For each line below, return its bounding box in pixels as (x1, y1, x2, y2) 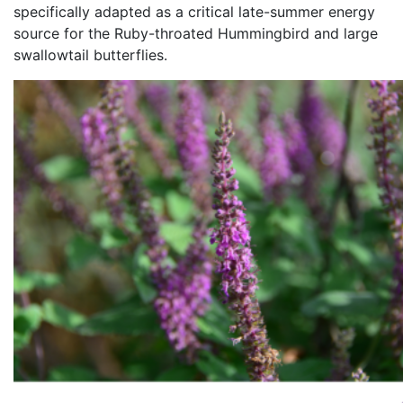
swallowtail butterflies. (13, 45, 167, 64)
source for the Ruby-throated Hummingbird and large (13, 23, 378, 42)
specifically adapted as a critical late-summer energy (13, 2, 375, 21)
